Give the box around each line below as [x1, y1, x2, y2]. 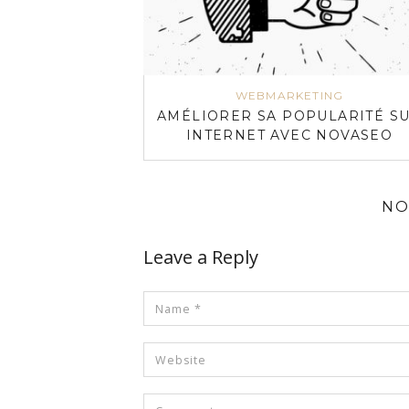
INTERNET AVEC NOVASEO [185, 127, 393, 144]
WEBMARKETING [235, 89, 344, 103]
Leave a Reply [143, 245, 258, 270]
